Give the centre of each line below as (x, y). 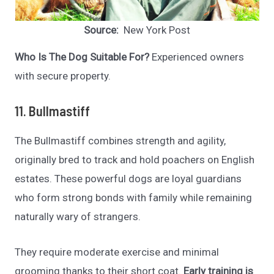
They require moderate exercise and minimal (117, 252)
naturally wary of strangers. (78, 216)
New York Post (156, 30)
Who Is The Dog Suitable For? (82, 57)
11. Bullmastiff (53, 110)
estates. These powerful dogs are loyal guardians (128, 178)
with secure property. (63, 76)
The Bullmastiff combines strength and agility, (120, 140)
